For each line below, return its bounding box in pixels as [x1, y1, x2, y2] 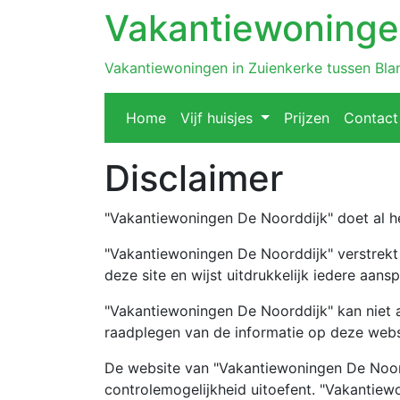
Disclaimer [104, 156, 283, 200]
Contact [343, 109, 398, 127]
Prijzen [283, 109, 329, 127]
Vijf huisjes [180, 109, 257, 127]
